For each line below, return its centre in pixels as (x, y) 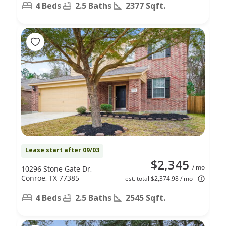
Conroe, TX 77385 (50, 178)
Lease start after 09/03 (62, 150)
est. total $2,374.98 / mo (159, 178)
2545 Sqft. (146, 197)
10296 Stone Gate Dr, (56, 168)
